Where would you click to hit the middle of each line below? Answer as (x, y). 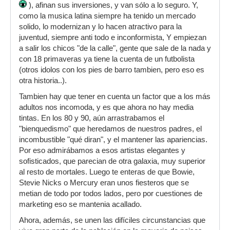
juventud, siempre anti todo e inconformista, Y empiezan (113, 38)
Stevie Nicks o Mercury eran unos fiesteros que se (104, 183)
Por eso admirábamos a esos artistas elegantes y (102, 151)
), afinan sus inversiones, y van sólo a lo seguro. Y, (112, 5)
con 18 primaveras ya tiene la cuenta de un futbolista (107, 59)
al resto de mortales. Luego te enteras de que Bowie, (107, 172)
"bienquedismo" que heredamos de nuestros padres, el (110, 129)
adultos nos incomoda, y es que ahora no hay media (106, 108)
